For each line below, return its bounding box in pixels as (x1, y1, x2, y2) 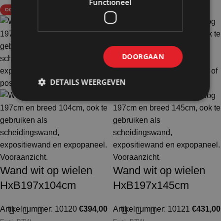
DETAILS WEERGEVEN (50, 77, 126, 87)
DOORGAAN (122, 52, 164, 61)
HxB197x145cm (113, 179, 189, 192)
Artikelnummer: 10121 (113, 205, 192, 214)
